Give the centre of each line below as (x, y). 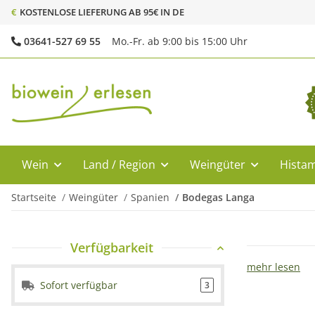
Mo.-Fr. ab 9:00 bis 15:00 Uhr (180, 41)
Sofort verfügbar (79, 285)
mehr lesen (274, 267)
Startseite (34, 197)
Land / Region (119, 165)
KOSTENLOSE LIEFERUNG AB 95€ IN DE (102, 12)
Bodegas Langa (218, 197)
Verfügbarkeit (112, 247)
